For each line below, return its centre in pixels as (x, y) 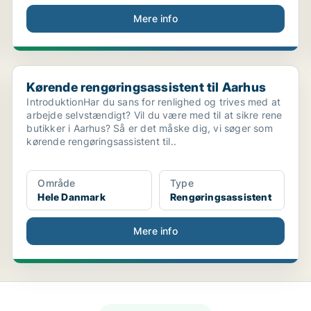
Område (57, 183)
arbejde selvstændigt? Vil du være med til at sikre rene (154, 115)
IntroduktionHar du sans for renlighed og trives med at (154, 102)
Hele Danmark (72, 197)
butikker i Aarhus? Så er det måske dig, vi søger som (150, 128)
